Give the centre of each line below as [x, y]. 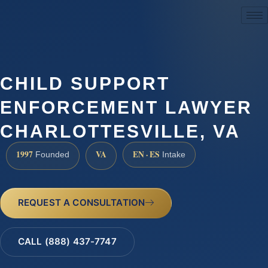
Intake [173, 155]
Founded [51, 155]
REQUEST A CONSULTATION [81, 202]
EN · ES [146, 155]
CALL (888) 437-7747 [67, 242]
